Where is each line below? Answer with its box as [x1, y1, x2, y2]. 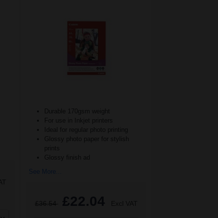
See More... [29, 168, 62, 176]
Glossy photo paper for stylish [44, 135, 129, 143]
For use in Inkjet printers [44, 117, 113, 125]
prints [44, 145, 60, 152]
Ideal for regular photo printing [44, 126, 128, 134]
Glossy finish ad [44, 154, 90, 162]
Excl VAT [110, 200, 138, 208]
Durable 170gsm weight [44, 108, 110, 115]
